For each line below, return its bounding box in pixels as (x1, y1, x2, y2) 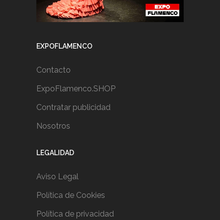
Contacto (36, 65, 71, 75)
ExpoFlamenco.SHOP (36, 83, 115, 93)
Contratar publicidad (36, 102, 110, 112)
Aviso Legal (36, 171, 79, 181)
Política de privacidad (36, 209, 114, 219)
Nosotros (36, 121, 70, 131)
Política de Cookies (36, 190, 105, 200)
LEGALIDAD (36, 148, 74, 157)
